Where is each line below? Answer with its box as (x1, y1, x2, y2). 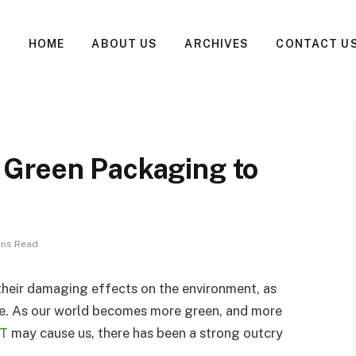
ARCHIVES (184, 37, 250, 50)
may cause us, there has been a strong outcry (8, 325, 283, 341)
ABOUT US (91, 37, 158, 50)
